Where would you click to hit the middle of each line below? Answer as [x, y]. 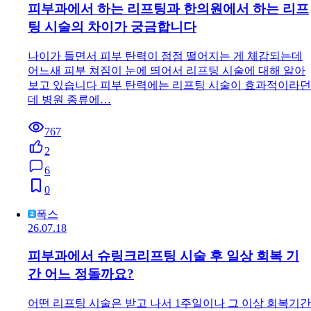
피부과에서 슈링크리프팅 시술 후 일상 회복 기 [163, 256]
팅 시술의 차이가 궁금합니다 [112, 27]
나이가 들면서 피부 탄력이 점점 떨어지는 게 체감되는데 [165, 56]
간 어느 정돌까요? [81, 274]
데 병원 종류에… [69, 99]
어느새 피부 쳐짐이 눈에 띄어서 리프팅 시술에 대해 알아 [167, 70]
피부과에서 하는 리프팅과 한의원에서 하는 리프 [168, 9]
